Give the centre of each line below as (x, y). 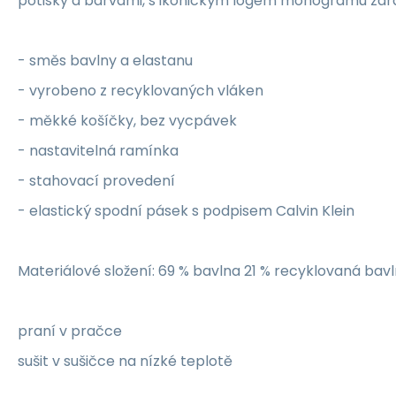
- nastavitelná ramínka (98, 150)
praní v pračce (70, 331)
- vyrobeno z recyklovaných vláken (141, 90)
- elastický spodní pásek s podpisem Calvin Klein (186, 210)
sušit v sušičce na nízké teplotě (125, 361)
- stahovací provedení (96, 180)
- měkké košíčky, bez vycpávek (127, 120)
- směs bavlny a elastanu (105, 60)
